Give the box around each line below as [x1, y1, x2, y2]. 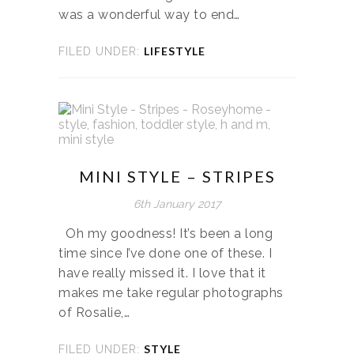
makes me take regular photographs [58, 284, 284, 300]
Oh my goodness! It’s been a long [58, 225, 273, 241]
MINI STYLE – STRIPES [78, 166, 276, 186]
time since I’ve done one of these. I [58, 245, 272, 261]
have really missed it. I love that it [58, 265, 266, 281]
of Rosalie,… [58, 304, 130, 320]
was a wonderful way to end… [58, 6, 240, 22]
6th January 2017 [134, 197, 220, 210]
